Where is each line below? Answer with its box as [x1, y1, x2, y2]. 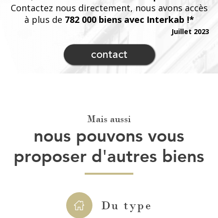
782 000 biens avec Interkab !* [64, 13, 194, 25]
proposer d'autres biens [14, 144, 204, 167]
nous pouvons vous [34, 124, 184, 146]
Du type [101, 198, 152, 213]
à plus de [24, 13, 65, 25]
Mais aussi [96, 112, 131, 125]
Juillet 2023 [171, 26, 209, 36]
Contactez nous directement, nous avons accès [10, 1, 208, 14]
